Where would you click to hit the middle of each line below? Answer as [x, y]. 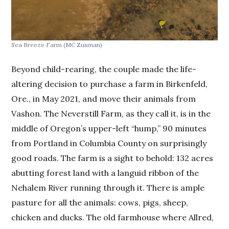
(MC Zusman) [83, 45]
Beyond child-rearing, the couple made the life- [104, 69]
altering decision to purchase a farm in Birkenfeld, [110, 84]
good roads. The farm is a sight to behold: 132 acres [112, 158]
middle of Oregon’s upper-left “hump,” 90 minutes [109, 129]
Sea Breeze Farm [38, 45]
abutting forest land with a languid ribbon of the [105, 173]
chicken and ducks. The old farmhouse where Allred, [113, 217]
